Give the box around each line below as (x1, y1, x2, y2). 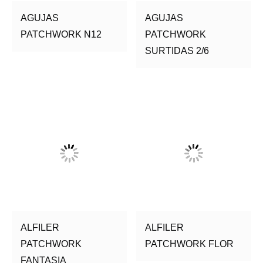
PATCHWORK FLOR (145, 239, 234, 249)
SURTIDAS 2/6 (145, 45, 210, 56)
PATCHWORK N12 (21, 29, 102, 39)
